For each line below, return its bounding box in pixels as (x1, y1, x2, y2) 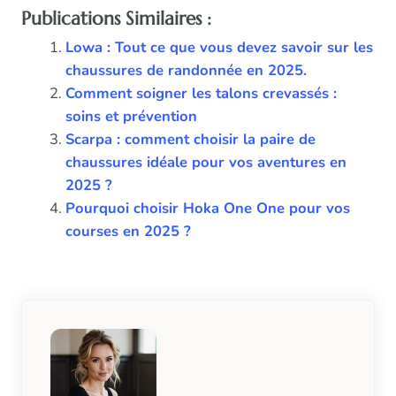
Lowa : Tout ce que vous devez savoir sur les (65, 36, 373, 57)
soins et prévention (65, 105, 197, 126)
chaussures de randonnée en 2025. (65, 59, 307, 80)
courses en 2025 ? (65, 220, 191, 241)
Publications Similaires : (21, 6, 211, 30)
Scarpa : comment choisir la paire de (65, 128, 316, 149)
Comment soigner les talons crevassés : (65, 82, 337, 103)
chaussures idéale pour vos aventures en (65, 151, 346, 172)
